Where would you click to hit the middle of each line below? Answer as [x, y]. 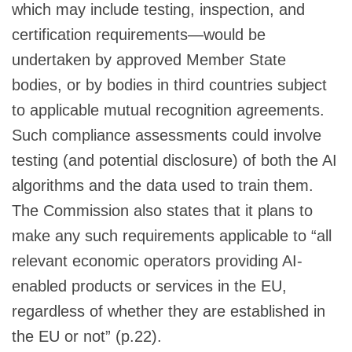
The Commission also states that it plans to [162, 210]
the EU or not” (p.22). [87, 336]
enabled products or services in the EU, [149, 286]
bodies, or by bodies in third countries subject [169, 84]
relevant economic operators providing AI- [157, 260]
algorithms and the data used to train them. [165, 185]
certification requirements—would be [139, 34]
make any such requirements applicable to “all [172, 235]
